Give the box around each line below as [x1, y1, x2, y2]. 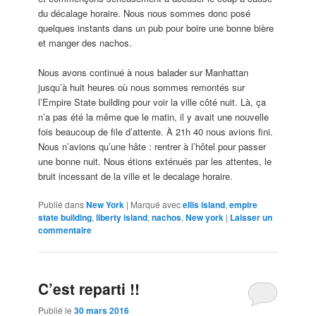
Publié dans [38, 198, 85, 211]
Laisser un [230, 211, 273, 224]
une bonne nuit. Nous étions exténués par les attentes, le [38, 154, 272, 169]
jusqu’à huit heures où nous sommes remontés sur [38, 80, 245, 95]
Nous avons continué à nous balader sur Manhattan [38, 66, 249, 80]
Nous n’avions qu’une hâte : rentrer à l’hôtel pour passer [38, 140, 267, 154]
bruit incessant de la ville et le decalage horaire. [38, 169, 233, 183]
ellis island [183, 198, 226, 212]
